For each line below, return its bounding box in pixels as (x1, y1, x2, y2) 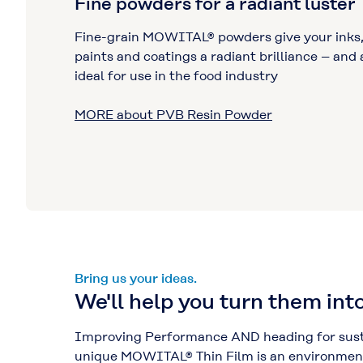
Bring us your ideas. (75, 270, 197, 286)
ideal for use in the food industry (75, 67, 278, 83)
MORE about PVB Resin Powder (75, 106, 272, 122)
